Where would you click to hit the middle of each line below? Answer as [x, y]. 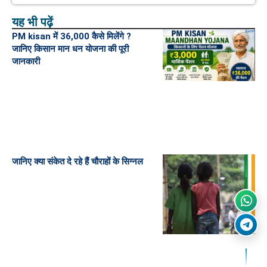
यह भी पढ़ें [32, 22]
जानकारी [26, 61]
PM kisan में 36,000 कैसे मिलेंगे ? [72, 36]
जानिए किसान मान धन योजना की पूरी [70, 49]
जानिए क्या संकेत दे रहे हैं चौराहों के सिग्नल [77, 162]
